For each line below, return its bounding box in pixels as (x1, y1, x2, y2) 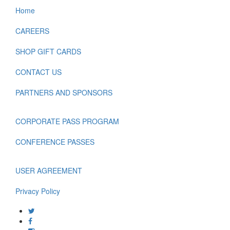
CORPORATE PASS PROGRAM (15, 116, 119, 127)
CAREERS (15, 26, 49, 36)
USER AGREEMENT (15, 165, 82, 176)
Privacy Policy (15, 186, 60, 197)
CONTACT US (15, 67, 62, 78)
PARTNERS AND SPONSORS (15, 87, 112, 98)
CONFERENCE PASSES (15, 137, 94, 147)
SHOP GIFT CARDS (15, 46, 81, 57)
